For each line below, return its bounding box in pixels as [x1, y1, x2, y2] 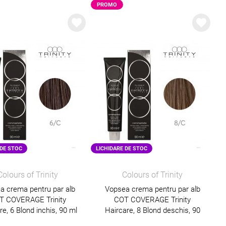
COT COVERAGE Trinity [114, 195, 191, 204]
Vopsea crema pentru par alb [104, 185, 200, 194]
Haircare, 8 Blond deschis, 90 [104, 206, 200, 215]
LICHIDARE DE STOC [95, 145, 147, 152]
